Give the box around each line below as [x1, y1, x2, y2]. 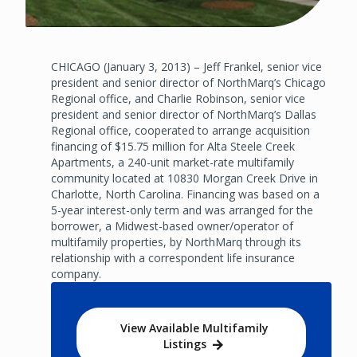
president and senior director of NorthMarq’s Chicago [51, 74, 326, 90]
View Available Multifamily [120, 320, 269, 335]
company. [51, 265, 101, 281]
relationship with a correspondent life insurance [51, 249, 295, 265]
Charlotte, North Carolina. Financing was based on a [51, 186, 320, 202]
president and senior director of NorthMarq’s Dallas [51, 106, 316, 122]
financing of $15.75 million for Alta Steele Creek [51, 138, 295, 154]
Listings [163, 335, 206, 351]
